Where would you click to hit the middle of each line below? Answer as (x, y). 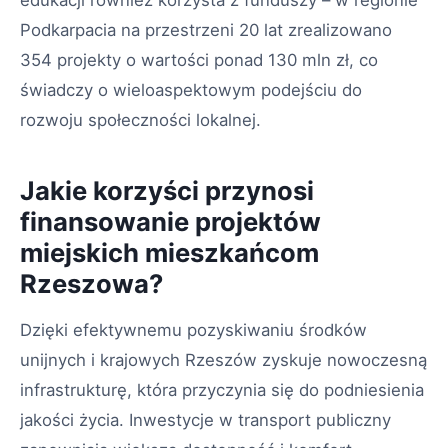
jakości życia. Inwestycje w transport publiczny (205, 420)
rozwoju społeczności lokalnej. (140, 120)
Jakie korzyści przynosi (167, 191)
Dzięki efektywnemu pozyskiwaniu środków (193, 330)
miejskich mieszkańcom (169, 253)
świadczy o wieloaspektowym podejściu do (191, 90)
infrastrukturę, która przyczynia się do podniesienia (222, 390)
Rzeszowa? (91, 284)
